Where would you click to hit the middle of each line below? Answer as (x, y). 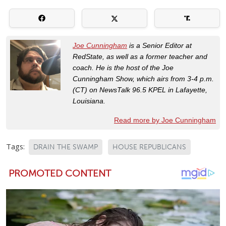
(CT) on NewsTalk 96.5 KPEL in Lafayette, (140, 90)
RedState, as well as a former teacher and (140, 57)
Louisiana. (90, 101)
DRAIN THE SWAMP (66, 147)
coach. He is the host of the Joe (123, 68)
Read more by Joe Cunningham (165, 120)
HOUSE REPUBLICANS (149, 147)
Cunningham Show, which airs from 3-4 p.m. (143, 79)
